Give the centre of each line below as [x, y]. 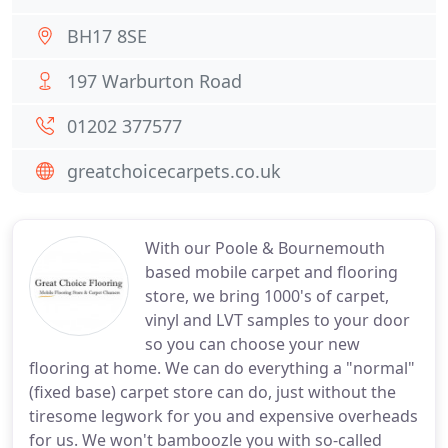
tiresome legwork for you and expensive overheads [223, 416]
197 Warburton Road [154, 81]
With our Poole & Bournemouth [265, 248]
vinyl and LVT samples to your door [277, 320]
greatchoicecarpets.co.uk [174, 171]
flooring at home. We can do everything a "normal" [222, 368]
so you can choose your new [252, 344]
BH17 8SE [107, 36]
